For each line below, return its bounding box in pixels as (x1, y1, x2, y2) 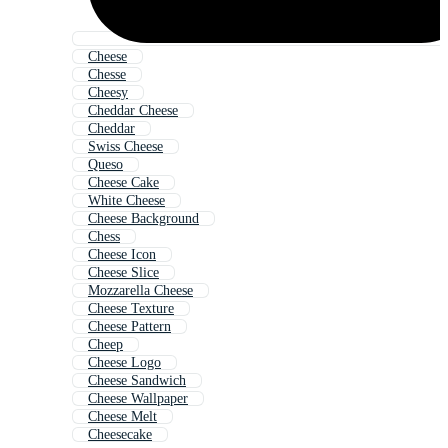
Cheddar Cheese (88, 103, 178, 119)
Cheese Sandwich (88, 373, 186, 389)
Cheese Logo (88, 355, 161, 371)
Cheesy (88, 85, 128, 101)
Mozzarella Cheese (88, 283, 193, 299)
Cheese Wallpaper (88, 391, 188, 407)
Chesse (88, 67, 126, 83)
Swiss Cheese (88, 139, 163, 155)
